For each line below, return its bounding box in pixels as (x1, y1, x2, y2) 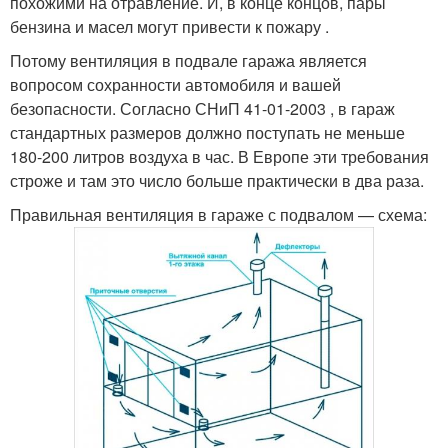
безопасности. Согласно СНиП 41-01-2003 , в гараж (10, 97, 395, 120)
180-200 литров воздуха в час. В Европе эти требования (10, 145, 429, 168)
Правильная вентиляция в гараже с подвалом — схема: (10, 203, 427, 226)
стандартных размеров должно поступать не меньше (10, 121, 405, 144)
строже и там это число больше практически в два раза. (10, 169, 424, 192)
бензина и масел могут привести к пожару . (10, 15, 329, 38)
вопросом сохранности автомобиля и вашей (10, 73, 341, 96)
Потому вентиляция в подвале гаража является (10, 49, 367, 72)
